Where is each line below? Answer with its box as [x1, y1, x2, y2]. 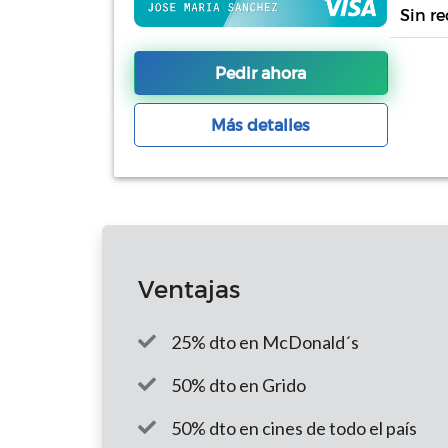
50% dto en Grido [171, 374, 306, 397]
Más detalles [211, 115, 311, 135]
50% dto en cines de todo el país [171, 417, 417, 440]
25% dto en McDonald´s [171, 331, 359, 354]
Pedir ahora [215, 63, 307, 83]
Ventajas [138, 274, 240, 304]
